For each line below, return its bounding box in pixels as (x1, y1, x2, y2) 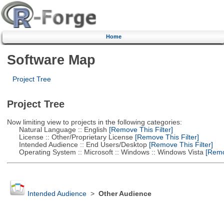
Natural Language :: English (6, 125, 107, 133)
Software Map (6, 51, 95, 67)
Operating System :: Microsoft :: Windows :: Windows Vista (6, 148, 203, 156)
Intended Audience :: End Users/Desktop (6, 140, 147, 148)
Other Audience (98, 190, 151, 198)
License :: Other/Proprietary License (6, 133, 133, 141)
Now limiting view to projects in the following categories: (6, 118, 182, 126)
